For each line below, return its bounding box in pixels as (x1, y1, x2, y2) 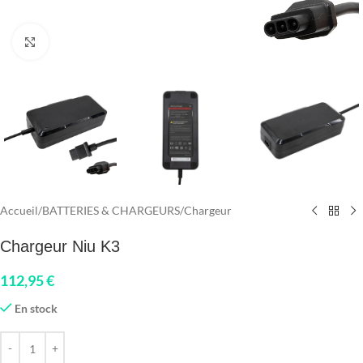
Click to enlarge (48, 35, 123, 48)
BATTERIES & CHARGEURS (42, 203, 180, 218)
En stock (15, 301, 58, 316)
